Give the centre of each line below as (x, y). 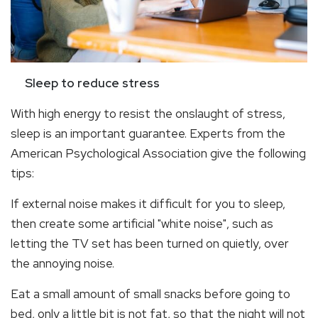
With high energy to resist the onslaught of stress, (148, 114)
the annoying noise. (62, 264)
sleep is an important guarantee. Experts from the (148, 134)
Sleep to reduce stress (85, 83)
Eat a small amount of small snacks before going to (150, 294)
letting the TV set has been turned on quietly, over (150, 244)
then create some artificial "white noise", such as (142, 224)
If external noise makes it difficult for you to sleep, (148, 204)
